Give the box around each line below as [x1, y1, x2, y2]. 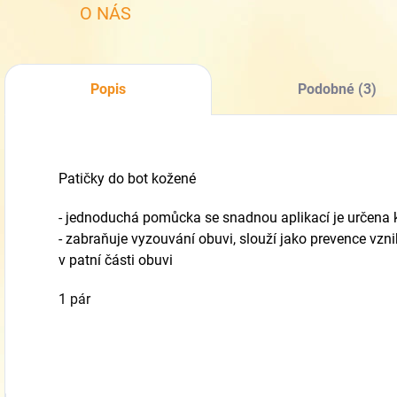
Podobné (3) [298, 81, 377, 97]
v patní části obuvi [58, 252, 173, 269]
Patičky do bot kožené [58, 170, 196, 187]
